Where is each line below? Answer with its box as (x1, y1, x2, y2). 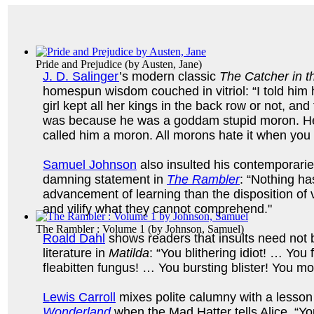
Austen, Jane (142, 57, 198, 70)
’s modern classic (119, 69, 219, 83)
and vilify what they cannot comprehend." (43, 201, 272, 216)
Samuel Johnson (43, 157, 137, 172)
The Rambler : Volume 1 (36, 222, 145, 235)
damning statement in (43, 172, 167, 186)
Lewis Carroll (43, 289, 116, 304)
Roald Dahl (43, 231, 105, 245)
